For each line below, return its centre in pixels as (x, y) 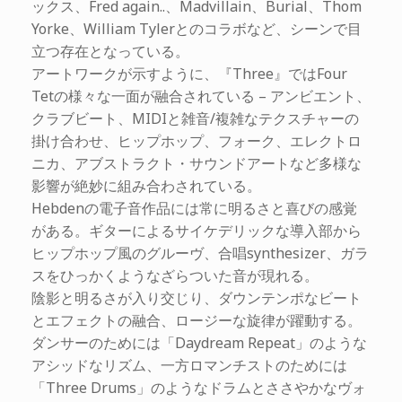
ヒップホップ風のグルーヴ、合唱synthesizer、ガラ (200, 253)
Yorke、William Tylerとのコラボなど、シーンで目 (197, 28)
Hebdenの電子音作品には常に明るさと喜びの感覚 (194, 208)
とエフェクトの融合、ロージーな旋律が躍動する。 (197, 320)
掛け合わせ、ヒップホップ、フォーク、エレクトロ (197, 140)
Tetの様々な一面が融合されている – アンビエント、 (201, 96)
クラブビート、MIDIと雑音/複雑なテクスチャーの (195, 118)
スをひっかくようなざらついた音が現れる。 (175, 275)
